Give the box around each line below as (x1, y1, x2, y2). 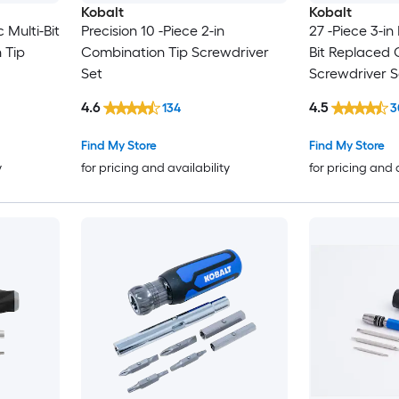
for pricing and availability (80, 160, 230, 176)
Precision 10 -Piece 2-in (80, 21, 224, 39)
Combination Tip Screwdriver (80, 43, 269, 61)
